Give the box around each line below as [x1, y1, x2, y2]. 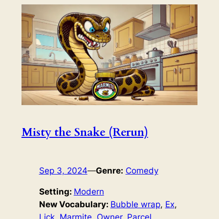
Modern [73, 186, 104, 197]
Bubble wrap [110, 199, 160, 209]
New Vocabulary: [39, 199, 110, 209]
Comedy [125, 165, 158, 175]
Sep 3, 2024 [39, 165, 88, 175]
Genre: [95, 165, 123, 175]
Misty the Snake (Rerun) [21, 124, 148, 140]
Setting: [39, 186, 74, 197]
